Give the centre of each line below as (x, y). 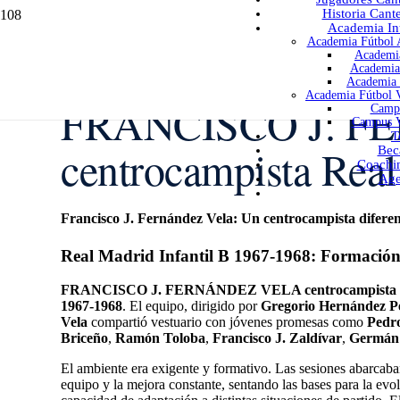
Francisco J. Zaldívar (277, 338)
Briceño (84, 338)
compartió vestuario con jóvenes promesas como (227, 322)
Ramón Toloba (160, 338)
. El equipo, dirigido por (192, 306)
